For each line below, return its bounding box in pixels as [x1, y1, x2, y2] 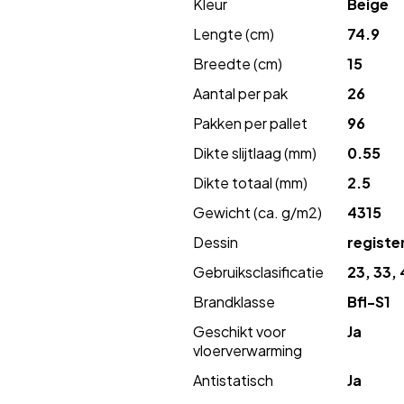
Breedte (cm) [193, 54, 282, 73]
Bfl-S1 [346, 292, 390, 311]
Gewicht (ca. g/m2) [193, 203, 322, 222]
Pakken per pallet [193, 114, 308, 133]
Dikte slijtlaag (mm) [193, 143, 317, 162]
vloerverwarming [193, 341, 302, 360]
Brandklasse [193, 292, 275, 311]
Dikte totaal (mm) [193, 173, 308, 192]
